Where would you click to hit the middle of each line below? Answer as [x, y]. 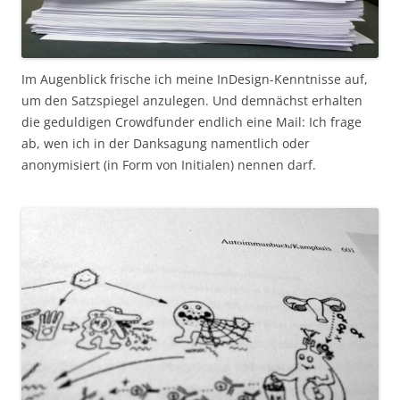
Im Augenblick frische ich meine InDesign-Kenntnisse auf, [195, 79]
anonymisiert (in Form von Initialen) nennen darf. [169, 165]
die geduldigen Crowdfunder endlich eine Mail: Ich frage [192, 122]
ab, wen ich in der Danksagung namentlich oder [166, 144]
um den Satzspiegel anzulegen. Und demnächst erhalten [192, 101]
